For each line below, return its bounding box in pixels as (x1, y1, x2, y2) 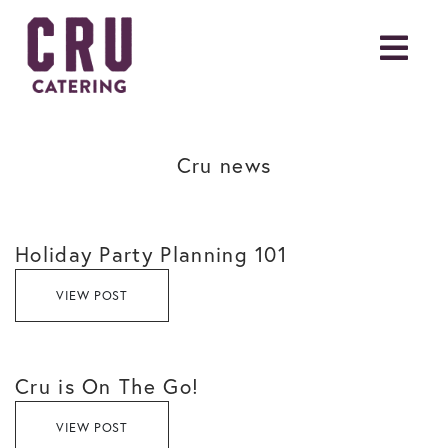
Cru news (176, 151, 272, 179)
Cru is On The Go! (15, 372, 200, 400)
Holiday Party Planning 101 (15, 240, 288, 268)
